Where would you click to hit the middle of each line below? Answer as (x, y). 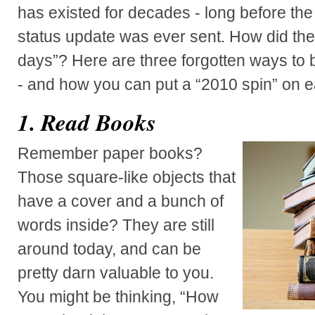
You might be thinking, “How (118, 296)
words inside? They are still (116, 225)
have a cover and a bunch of (121, 201)
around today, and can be (109, 249)
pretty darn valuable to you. (116, 272)
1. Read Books (87, 122)
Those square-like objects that (127, 177)
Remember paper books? (110, 153)
